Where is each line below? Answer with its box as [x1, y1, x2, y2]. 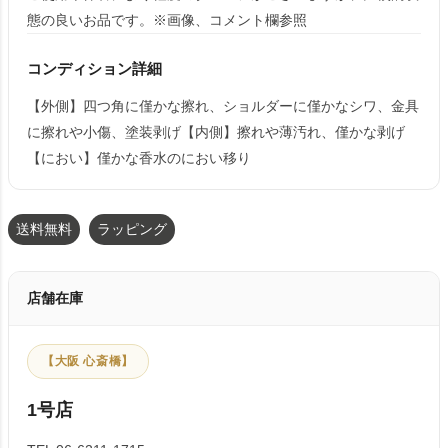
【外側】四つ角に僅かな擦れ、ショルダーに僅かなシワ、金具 [27, 98, 419, 114]
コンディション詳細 [27, 60, 162, 77]
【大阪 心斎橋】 [42, 354, 134, 368]
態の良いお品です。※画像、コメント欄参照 [27, 12, 307, 28]
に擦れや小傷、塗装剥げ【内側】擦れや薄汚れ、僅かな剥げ [27, 124, 405, 140]
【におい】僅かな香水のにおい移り [27, 150, 251, 166]
